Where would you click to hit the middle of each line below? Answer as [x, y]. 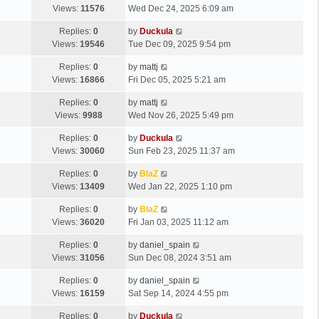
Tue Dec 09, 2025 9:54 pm [179, 45]
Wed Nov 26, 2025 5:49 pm [181, 116]
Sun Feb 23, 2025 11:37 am [182, 151]
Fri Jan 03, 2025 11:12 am [178, 223]
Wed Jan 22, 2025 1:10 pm [180, 187]
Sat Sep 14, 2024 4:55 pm [178, 294]
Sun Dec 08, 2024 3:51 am [180, 258]
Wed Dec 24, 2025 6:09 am [181, 9]
